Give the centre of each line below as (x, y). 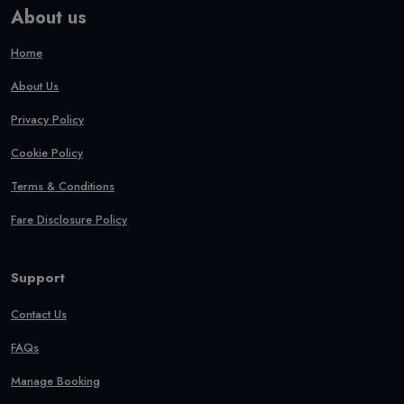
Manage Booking (55, 381)
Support (38, 278)
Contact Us (39, 314)
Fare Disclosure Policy (69, 220)
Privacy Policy (47, 119)
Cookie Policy (47, 153)
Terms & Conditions (63, 186)
